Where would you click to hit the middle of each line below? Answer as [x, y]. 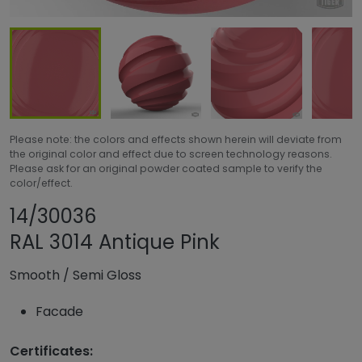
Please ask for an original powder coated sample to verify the [166, 168]
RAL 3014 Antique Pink [115, 242]
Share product [210, 216]
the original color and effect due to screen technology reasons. [171, 154]
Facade [59, 312]
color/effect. [41, 183]
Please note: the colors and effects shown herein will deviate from [176, 139]
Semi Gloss [107, 276]
